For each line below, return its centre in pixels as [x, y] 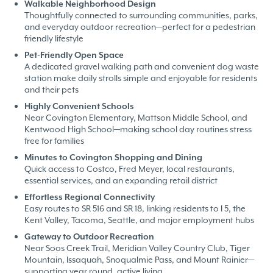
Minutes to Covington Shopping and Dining [113, 157]
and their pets [51, 89]
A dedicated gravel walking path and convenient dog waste [142, 66]
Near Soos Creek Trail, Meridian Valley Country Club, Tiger [137, 248]
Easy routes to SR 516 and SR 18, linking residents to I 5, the [135, 208]
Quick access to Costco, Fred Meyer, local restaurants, [129, 168]
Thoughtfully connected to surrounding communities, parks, [141, 15]
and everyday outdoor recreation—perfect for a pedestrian [140, 27]
